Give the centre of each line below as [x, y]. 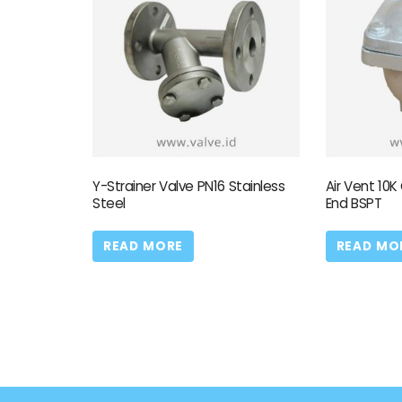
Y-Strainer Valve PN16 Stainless [189, 187]
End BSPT [354, 204]
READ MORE [143, 247]
